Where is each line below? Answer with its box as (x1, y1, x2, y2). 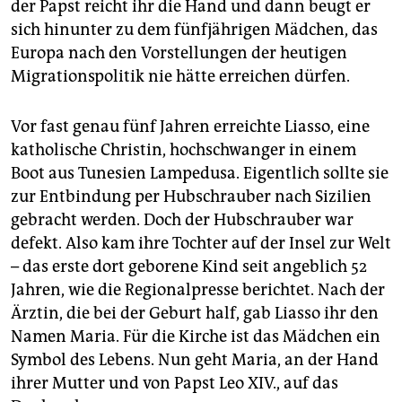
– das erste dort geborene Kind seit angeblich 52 (11, 257, 367, 277)
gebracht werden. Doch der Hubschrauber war (11, 210, 354, 231)
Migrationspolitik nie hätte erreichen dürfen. (11, 66, 350, 87)
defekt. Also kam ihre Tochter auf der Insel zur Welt (11, 233, 391, 254)
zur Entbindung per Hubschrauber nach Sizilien (11, 187, 371, 207)
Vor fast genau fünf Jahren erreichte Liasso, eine (11, 117, 370, 137)
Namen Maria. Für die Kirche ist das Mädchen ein (11, 327, 380, 347)
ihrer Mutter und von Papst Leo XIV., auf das (11, 373, 338, 394)
